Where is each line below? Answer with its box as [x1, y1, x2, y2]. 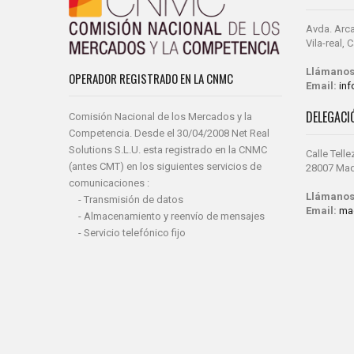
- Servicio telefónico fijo [69, 227, 186, 239]
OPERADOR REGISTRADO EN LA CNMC [69, 70, 233, 88]
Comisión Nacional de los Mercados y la [69, 111, 252, 123]
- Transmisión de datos [69, 194, 183, 206]
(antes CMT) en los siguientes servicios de [69, 160, 262, 173]
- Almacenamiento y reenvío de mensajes [69, 210, 265, 223]
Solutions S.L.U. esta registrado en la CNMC [69, 144, 267, 156]
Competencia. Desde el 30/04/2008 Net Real [69, 127, 269, 140]
